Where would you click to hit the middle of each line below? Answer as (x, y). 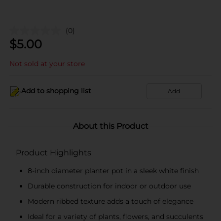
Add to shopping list (56, 91)
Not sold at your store (47, 63)
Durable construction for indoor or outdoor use (109, 186)
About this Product (110, 126)
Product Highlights (54, 152)
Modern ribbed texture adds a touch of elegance (110, 201)
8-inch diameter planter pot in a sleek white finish (113, 170)
